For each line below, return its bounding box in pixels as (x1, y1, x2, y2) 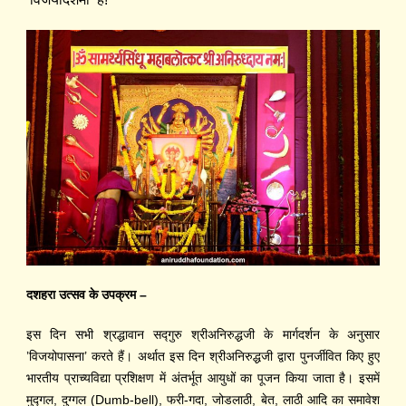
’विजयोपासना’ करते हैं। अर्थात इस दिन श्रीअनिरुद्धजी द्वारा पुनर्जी (26, 349, 325, 364)
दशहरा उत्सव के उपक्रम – (26, 287, 147, 303)
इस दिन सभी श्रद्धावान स (26, 327, 161, 343)
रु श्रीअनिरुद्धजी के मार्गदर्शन (173, 327, 329, 343)
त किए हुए (333, 349, 381, 364)
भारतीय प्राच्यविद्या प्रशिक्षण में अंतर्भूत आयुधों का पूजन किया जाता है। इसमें (26, 371, 380, 386)
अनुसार (347, 327, 381, 343)
